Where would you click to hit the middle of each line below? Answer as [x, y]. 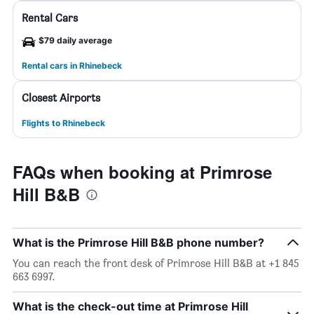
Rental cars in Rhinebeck [72, 66]
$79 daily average [75, 40]
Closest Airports [61, 98]
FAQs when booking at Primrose [142, 172]
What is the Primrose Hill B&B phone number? [138, 243]
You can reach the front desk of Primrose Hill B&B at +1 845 [156, 263]
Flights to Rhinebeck [63, 123]
